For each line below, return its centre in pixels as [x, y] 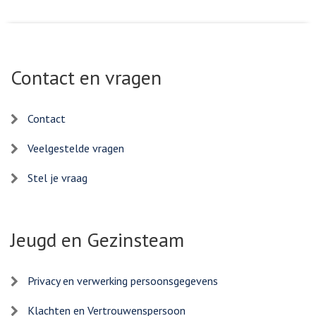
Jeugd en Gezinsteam [97, 240]
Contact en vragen [86, 78]
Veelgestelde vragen [76, 148]
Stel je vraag [57, 178]
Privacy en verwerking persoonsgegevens [123, 281]
